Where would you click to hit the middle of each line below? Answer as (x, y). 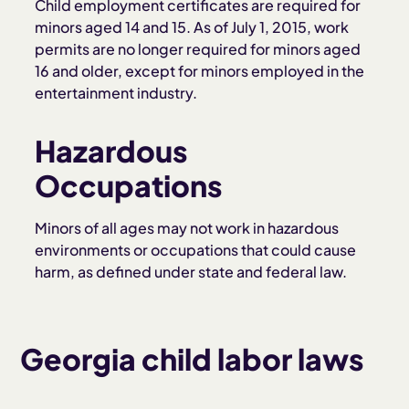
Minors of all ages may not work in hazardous (187, 228)
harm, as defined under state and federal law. (191, 272)
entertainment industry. (116, 93)
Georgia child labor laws (192, 359)
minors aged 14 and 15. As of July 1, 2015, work (192, 27)
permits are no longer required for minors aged (198, 49)
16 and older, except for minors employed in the (200, 71)
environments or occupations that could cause (196, 250)
